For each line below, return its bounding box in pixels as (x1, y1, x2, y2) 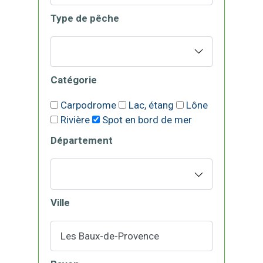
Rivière (60, 114, 90, 126)
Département (50, 134, 113, 147)
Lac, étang (129, 99, 174, 112)
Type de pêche (50, 12, 119, 24)
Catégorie (50, 74, 97, 86)
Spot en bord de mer (102, 114, 192, 126)
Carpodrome (60, 99, 116, 112)
